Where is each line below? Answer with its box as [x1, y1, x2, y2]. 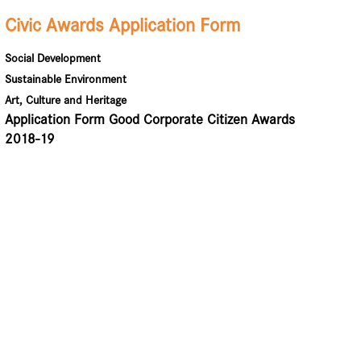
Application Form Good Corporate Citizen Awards [5, 111, 296, 128]
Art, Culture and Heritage [5, 93, 127, 107]
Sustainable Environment [5, 72, 127, 86]
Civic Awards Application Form [5, 14, 241, 36]
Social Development [5, 51, 102, 65]
